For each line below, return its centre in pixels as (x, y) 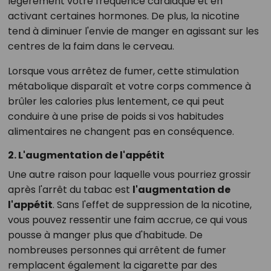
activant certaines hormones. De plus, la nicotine (123, 16)
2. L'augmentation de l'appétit (86, 155)
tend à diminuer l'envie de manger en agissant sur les (133, 31)
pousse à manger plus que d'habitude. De (105, 235)
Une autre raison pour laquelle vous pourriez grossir (129, 175)
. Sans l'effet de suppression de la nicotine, (152, 205)
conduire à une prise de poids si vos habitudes (116, 117)
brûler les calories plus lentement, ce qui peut (116, 102)
